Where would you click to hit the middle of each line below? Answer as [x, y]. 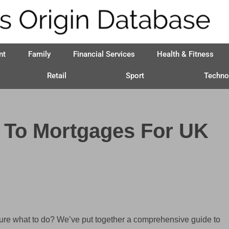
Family [40, 54]
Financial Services [104, 54]
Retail [56, 76]
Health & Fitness [186, 54]
